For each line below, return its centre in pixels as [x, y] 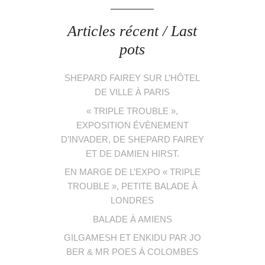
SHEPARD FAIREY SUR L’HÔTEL [132, 78]
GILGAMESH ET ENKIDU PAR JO [132, 238]
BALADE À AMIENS [132, 219]
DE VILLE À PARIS [132, 92]
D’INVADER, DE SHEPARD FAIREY [132, 139]
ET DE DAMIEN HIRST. [132, 153]
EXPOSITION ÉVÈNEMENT [132, 125]
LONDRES [132, 201]
